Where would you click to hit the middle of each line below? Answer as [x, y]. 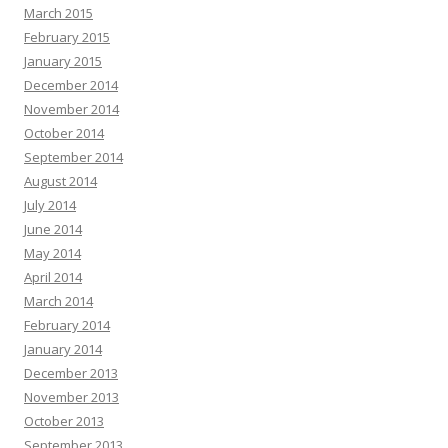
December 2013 [71, 373]
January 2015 [63, 61]
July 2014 [50, 205]
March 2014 [58, 301]
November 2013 [71, 397]
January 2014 [63, 349]
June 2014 [53, 229]
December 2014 [71, 85]
